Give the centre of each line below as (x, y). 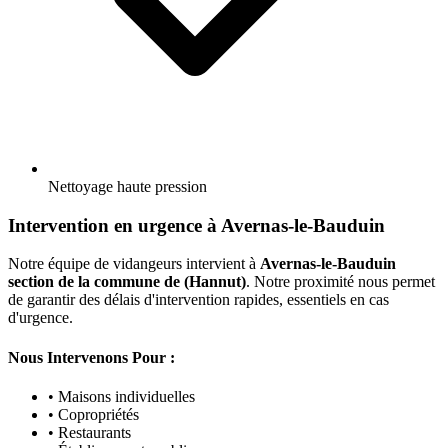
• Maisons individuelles (121, 396)
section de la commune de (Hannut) (127, 282)
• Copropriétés (93, 414)
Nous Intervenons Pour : (91, 357)
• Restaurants (89, 432)
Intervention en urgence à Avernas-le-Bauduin (196, 225)
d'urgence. (40, 318)
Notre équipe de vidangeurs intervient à (134, 264)
